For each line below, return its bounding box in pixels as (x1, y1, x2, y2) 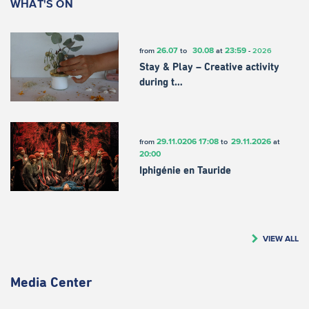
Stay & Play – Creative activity (139, 61, 279, 72)
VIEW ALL (263, 234, 299, 243)
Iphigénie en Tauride (139, 165, 231, 176)
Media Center (10, 276, 92, 290)
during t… (139, 77, 183, 88)
